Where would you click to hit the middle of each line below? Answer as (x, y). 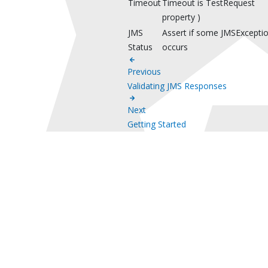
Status (140, 47)
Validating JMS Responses (177, 86)
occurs (175, 47)
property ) (181, 17)
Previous (144, 72)
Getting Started (156, 124)
